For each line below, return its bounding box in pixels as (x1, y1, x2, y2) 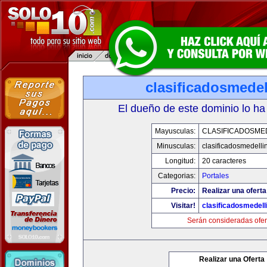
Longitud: (164, 157, 195, 165)
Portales (201, 172, 229, 180)
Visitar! (170, 201, 195, 210)
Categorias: (157, 172, 195, 180)
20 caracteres (201, 157, 246, 165)
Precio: (170, 187, 195, 195)
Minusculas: (156, 142, 195, 150)
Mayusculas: (154, 127, 195, 135)
